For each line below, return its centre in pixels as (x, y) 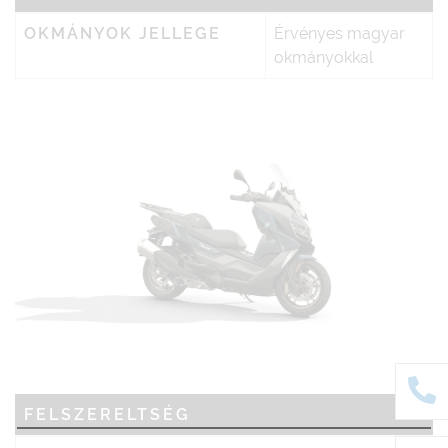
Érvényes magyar (339, 33)
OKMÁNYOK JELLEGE (122, 33)
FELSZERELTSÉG (107, 414)
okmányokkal (323, 57)
